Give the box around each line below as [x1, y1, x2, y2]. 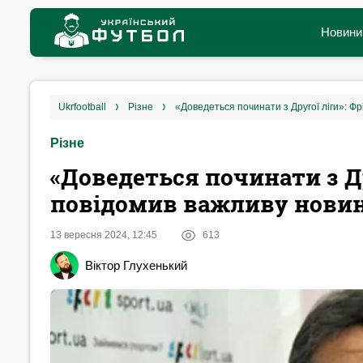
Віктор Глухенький [85, 258, 187, 272]
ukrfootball [66, 101, 106, 113]
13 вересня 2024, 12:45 [50, 229, 157, 241]
